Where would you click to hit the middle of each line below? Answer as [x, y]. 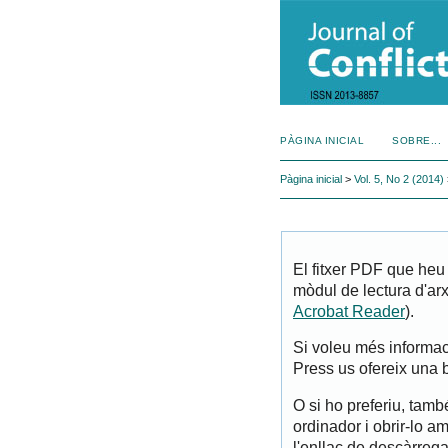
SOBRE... [417, 140]
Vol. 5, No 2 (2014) [399, 179]
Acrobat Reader [349, 311]
